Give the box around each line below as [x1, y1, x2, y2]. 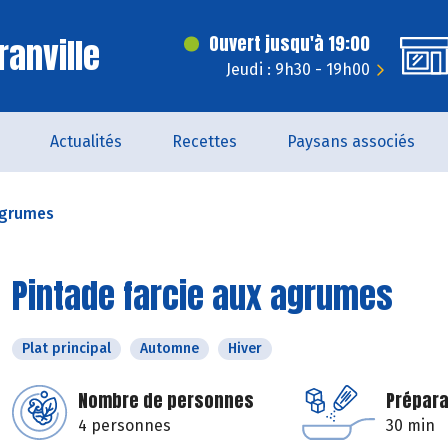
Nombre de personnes [78, 387, 254, 414]
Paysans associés [287, 132, 415, 151]
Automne [140, 340, 199, 357]
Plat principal [22, 340, 111, 357]
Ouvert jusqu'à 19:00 [209, 30, 370, 57]
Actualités [50, 132, 122, 151]
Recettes [172, 132, 237, 151]
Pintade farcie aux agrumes [12, 270, 393, 321]
